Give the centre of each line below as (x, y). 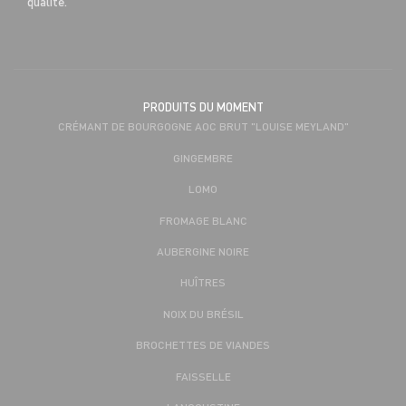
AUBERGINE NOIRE (203, 251)
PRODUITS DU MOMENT (203, 107)
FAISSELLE (203, 376)
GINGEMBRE (203, 157)
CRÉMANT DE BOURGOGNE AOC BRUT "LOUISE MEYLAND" (203, 126)
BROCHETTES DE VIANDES (203, 345)
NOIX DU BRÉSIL (203, 313)
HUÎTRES (203, 282)
